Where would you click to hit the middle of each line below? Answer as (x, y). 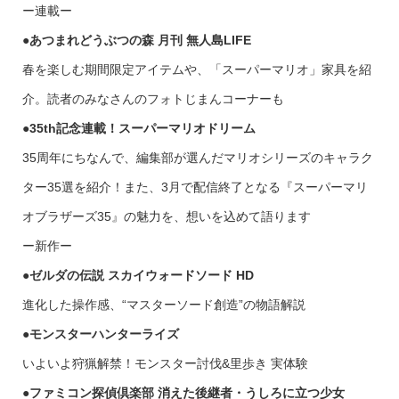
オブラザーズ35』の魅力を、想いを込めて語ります (166, 217)
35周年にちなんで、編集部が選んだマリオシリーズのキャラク (197, 158)
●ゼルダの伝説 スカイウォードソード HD (138, 276)
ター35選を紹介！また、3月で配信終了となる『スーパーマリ (195, 187)
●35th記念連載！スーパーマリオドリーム (138, 129)
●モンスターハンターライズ (100, 334)
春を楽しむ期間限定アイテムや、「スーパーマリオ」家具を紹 (196, 70)
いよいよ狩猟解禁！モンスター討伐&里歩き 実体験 (165, 364)
